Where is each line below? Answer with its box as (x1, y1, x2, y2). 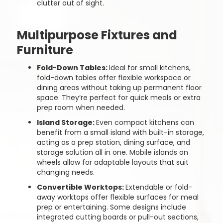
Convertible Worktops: (36, 182, 125, 192)
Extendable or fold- (125, 182, 192, 192)
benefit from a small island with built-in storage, (36, 127, 204, 137)
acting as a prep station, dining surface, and (36, 137, 190, 147)
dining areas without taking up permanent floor (36, 83, 202, 93)
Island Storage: (36, 117, 96, 127)
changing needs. (36, 167, 95, 177)
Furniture (16, 42, 73, 58)
